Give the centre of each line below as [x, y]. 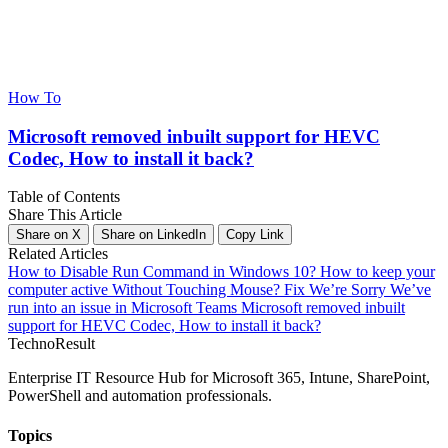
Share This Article [65, 215]
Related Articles [58, 254]
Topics [30, 435]
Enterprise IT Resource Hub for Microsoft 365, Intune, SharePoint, [219, 378]
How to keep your [377, 272]
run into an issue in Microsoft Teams [124, 308]
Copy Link [255, 235]
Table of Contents [64, 197]
